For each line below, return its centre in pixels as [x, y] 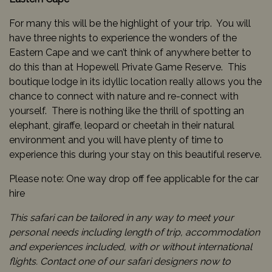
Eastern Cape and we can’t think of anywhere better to [130, 52]
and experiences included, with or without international [131, 246]
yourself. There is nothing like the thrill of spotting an [127, 110]
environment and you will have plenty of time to [116, 140]
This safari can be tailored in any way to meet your [121, 217]
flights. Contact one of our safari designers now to [120, 261]
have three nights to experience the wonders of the [123, 38]
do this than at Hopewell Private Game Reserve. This [128, 67]
